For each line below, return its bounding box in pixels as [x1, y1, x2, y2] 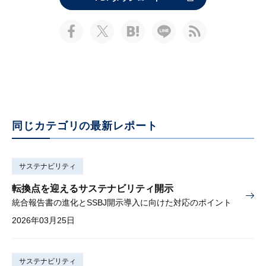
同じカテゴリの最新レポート [12, 120, 158, 132]
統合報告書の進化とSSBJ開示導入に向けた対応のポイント [12, 197, 232, 207]
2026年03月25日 [12, 215, 75, 225]
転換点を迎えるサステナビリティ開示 [12, 183, 173, 194]
